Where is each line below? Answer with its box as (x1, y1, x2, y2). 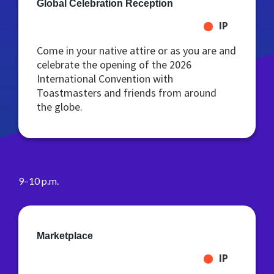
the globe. (37, 100, 83, 114)
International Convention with (37, 72, 173, 86)
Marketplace (37, 231, 93, 241)
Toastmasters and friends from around (37, 86, 217, 100)
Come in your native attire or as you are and (37, 43, 236, 57)
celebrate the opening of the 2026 (37, 57, 191, 72)
